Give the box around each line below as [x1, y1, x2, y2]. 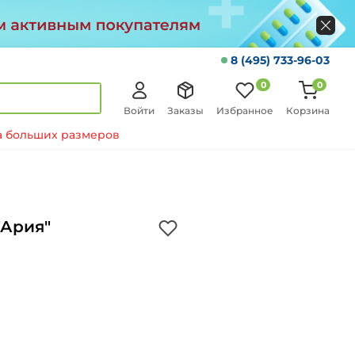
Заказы [167, 104, 204, 116]
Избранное [216, 104, 273, 116]
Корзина [286, 104, 330, 116]
